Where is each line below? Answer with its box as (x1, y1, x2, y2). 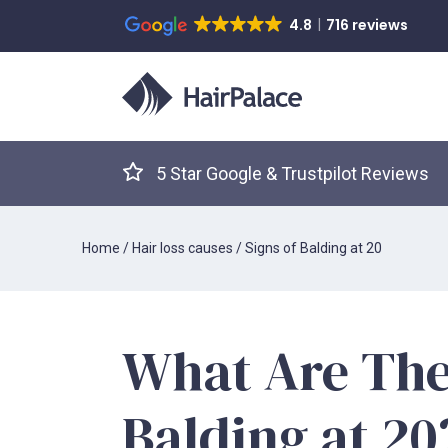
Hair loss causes (132, 240, 233, 257)
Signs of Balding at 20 (245, 240, 382, 257)
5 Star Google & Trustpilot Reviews (156, 163, 429, 185)
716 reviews (325, 15, 408, 35)
